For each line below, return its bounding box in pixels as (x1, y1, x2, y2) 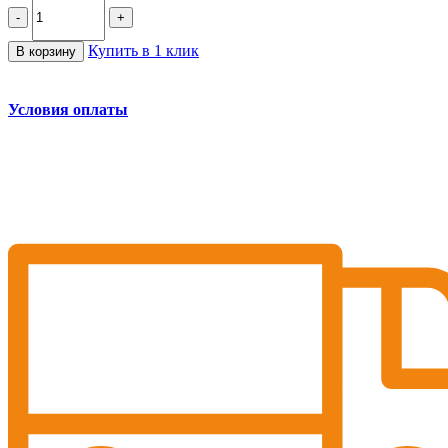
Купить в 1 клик (88, 41, 199, 59)
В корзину (16, 43, 76, 59)
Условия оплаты (8, 101, 128, 119)
